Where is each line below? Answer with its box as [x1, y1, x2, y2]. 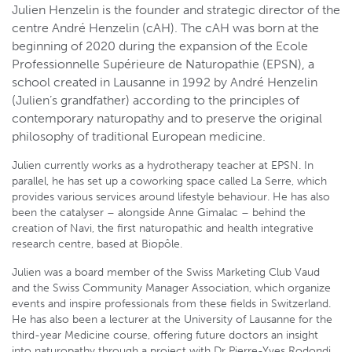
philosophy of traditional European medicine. [12, 129, 266, 144]
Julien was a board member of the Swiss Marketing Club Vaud [12, 266, 320, 279]
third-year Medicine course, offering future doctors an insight [12, 328, 318, 342]
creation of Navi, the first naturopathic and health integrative [12, 222, 313, 235]
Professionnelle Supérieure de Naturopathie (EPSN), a [12, 57, 314, 71]
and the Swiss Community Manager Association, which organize [12, 281, 331, 295]
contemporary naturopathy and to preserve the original [12, 111, 322, 126]
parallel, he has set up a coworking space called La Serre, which [12, 174, 327, 188]
